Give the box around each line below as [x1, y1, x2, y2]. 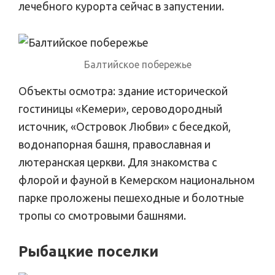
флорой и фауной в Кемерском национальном [18, 173, 255, 186]
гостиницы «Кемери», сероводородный [18, 102, 222, 115]
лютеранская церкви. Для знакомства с [18, 155, 217, 168]
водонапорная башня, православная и [18, 137, 211, 150]
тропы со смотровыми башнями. [18, 209, 186, 222]
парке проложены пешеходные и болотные [18, 191, 244, 204]
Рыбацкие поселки [18, 242, 158, 260]
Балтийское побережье [83, 58, 192, 70]
